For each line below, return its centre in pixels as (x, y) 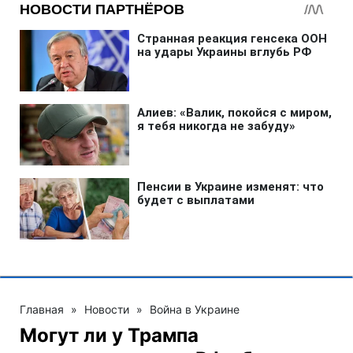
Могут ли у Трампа (109, 335)
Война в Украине (195, 309)
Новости (107, 309)
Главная (42, 309)
